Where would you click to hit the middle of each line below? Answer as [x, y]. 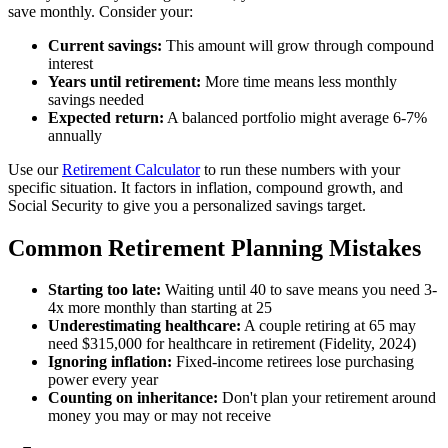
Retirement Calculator [131, 169]
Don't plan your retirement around [327, 398]
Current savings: [105, 45]
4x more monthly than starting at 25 [160, 308]
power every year [103, 380]
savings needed [96, 99]
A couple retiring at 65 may [328, 326]
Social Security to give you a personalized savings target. [187, 205]
